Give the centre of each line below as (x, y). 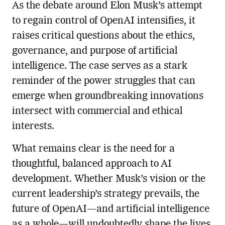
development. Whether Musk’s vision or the (108, 180)
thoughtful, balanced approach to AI (92, 164)
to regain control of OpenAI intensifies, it (103, 21)
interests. (33, 127)
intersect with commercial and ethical (97, 112)
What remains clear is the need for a (93, 149)
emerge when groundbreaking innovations (107, 97)
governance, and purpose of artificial (94, 51)
